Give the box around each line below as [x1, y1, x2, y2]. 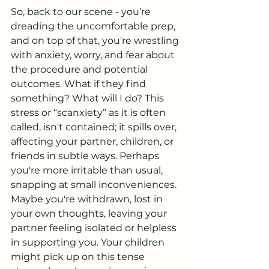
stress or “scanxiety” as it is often [11, 107, 168, 118]
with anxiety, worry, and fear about [11, 49, 177, 61]
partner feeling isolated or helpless [11, 222, 179, 234]
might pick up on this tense [11, 251, 147, 262]
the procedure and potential [11, 64, 150, 75]
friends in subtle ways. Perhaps [11, 150, 162, 162]
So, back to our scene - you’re [11, 6, 153, 17]
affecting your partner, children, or [11, 136, 176, 147]
